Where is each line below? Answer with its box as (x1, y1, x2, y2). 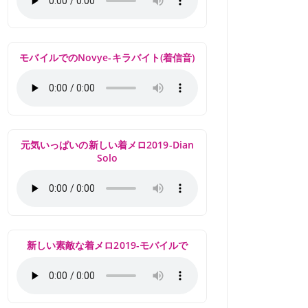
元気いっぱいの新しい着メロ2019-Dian (20, 138, 195, 151)
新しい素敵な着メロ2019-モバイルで (26, 239, 188, 252)
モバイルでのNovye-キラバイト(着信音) (19, 51, 195, 64)
